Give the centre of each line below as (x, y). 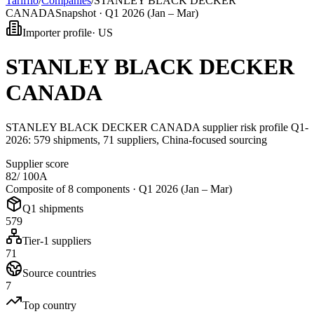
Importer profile (57, 33)
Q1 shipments (53, 208)
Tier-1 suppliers (57, 240)
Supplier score (37, 163)
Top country (49, 305)
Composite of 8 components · (72, 189)
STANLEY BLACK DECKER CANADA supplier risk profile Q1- (157, 127)
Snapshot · (80, 13)
